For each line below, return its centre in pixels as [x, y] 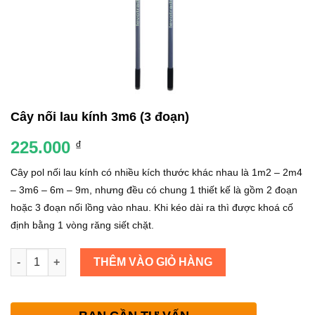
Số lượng [32, 255]
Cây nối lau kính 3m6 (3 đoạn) [100, 117]
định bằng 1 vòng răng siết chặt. [82, 225]
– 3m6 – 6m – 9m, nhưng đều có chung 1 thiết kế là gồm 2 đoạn [154, 190]
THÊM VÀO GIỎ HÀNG [153, 262]
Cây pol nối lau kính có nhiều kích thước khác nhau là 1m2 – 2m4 [156, 173]
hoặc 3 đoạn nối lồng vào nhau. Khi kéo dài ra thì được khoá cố [152, 208]
